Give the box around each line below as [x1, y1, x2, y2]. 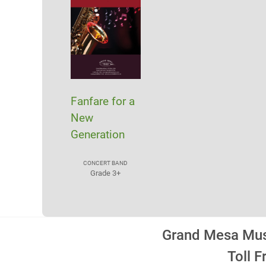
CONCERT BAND [83, 159, 128, 166]
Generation [70, 127, 125, 141]
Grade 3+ [90, 168, 121, 178]
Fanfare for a [70, 94, 135, 108]
